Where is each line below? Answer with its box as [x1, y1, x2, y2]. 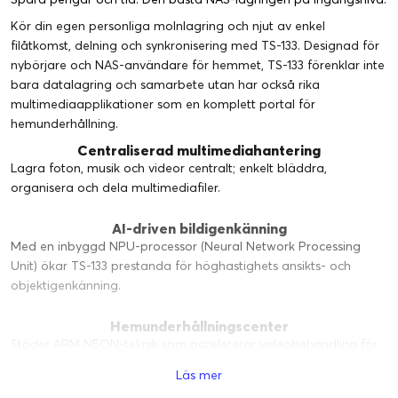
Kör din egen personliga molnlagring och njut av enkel [11, 17, 325, 34]
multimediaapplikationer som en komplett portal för [11, 95, 315, 112]
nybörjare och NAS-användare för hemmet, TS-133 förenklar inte [11, 56, 385, 73]
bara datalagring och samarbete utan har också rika [11, 76, 320, 92]
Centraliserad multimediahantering [77, 140, 321, 159]
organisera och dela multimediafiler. [11, 179, 220, 195]
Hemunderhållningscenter [109, 316, 289, 335]
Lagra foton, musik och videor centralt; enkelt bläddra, [11, 159, 327, 176]
